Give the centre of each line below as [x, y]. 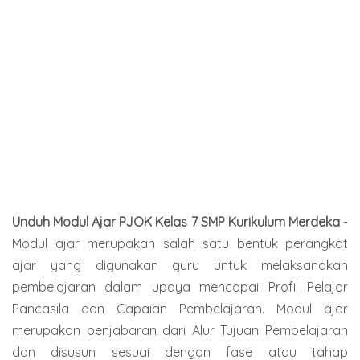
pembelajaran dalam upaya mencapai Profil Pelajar [180, 286]
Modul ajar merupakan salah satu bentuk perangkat [180, 243]
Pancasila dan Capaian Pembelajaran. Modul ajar [180, 308]
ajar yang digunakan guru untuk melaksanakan [180, 265]
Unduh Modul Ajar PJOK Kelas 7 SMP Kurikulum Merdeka [178, 221]
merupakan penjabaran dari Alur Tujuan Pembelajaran [180, 330]
